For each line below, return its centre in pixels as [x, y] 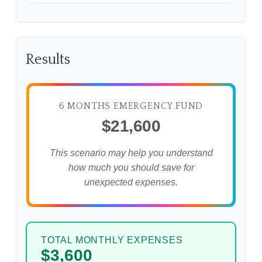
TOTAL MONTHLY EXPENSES [112, 240]
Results [48, 59]
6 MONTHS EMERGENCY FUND [131, 106]
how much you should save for [131, 167]
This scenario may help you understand [131, 153]
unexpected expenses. [131, 182]
